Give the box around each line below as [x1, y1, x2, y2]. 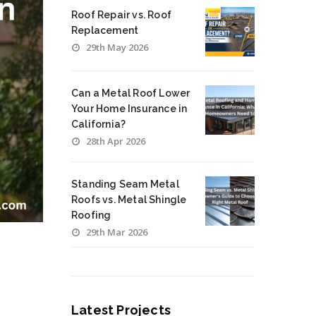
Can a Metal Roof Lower [71, 87, 190, 99]
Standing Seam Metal [71, 178, 179, 190]
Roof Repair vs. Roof [71, 9, 171, 20]
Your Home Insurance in [71, 103, 188, 114]
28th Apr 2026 [86, 135, 145, 147]
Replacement [71, 25, 139, 36]
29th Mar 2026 [86, 226, 147, 238]
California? [71, 119, 126, 130]
